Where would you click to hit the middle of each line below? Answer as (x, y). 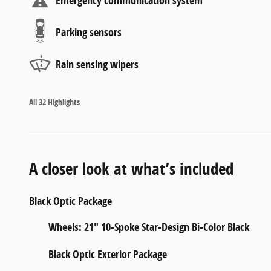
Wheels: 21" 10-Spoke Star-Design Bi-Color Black (149, 227)
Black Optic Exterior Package (108, 254)
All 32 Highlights (54, 102)
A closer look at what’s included (131, 168)
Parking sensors (89, 33)
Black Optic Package (70, 201)
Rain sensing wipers (97, 65)
